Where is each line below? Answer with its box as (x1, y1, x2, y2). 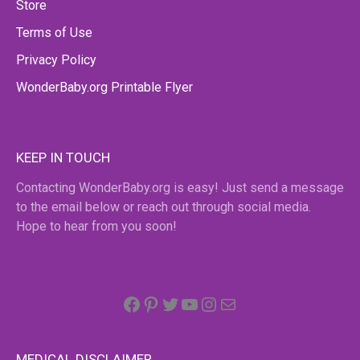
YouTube (198, 283, 274, 306)
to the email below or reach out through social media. (16, 198, 311, 215)
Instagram (218, 283, 307, 306)
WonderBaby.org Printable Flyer (16, 79, 193, 95)
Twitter (179, 283, 239, 306)
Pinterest (160, 283, 239, 306)
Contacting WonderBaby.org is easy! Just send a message (16, 179, 344, 195)
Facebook (141, 283, 224, 306)
